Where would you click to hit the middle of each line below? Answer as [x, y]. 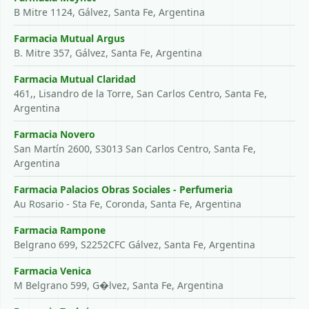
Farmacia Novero [54, 134]
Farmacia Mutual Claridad [75, 79]
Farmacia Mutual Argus [69, 38]
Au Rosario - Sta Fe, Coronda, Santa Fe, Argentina [128, 204]
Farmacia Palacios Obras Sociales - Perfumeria [123, 189]
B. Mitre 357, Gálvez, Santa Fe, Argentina [108, 53]
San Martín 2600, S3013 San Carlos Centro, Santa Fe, [135, 149]
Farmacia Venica [52, 271]
